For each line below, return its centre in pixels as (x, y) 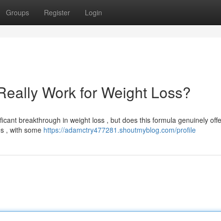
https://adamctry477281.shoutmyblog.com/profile (120, 130)
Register (57, 12)
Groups (18, 12)
